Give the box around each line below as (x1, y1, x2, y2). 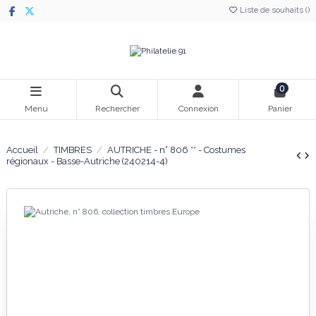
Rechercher (95, 103, 140, 114)
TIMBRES (53, 144, 92, 155)
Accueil (6, 144, 38, 155)
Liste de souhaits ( (237, 6, 308, 16)
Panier (267, 103, 292, 114)
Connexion (178, 103, 219, 114)
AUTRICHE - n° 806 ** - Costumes (107, 144, 245, 155)
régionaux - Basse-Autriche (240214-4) (6, 155, 168, 166)
